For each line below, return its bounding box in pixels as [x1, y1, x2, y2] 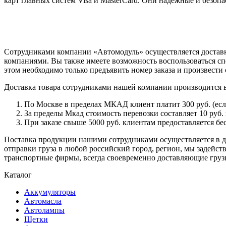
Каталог [4, 171, 32, 180]
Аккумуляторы [24, 188, 76, 197]
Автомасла [24, 197, 62, 206]
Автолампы [24, 206, 65, 215]
